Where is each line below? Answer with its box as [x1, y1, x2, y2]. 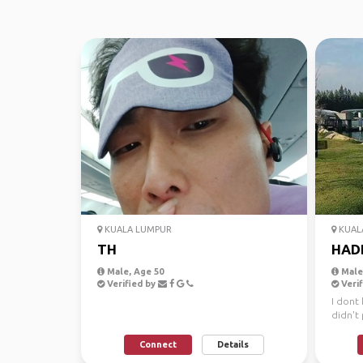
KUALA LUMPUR [102, 224, 172, 234]
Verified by [105, 279, 158, 288]
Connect [139, 340, 177, 349]
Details [216, 340, 249, 349]
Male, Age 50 [105, 267, 164, 276]
